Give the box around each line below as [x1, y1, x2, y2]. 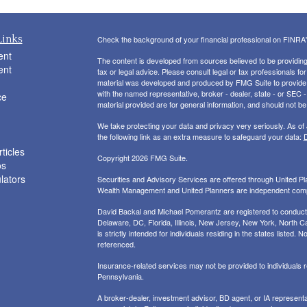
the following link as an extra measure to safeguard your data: [97, 131, 304, 143]
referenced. [97, 238, 136, 250]
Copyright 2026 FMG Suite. [97, 152, 188, 164]
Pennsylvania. [97, 271, 144, 282]
